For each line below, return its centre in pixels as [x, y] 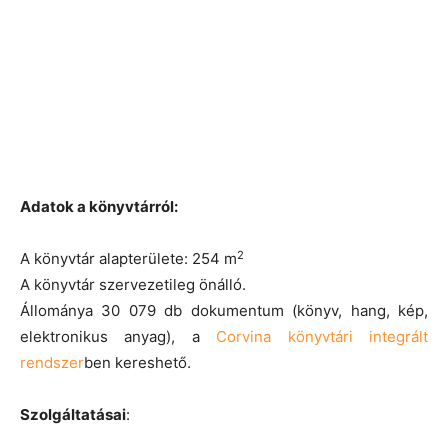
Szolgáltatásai [73, 415]
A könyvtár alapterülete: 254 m [128, 259]
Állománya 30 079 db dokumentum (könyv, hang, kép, [224, 311]
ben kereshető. [137, 363]
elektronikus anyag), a [118, 337]
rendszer [52, 363]
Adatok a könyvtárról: [99, 207]
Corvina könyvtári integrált [322, 337]
